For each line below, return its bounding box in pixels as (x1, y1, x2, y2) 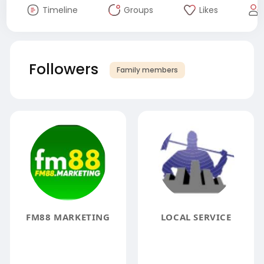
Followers (24, 58, 103, 80)
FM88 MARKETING (26, 210, 110, 223)
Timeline (42, 4, 78, 16)
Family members (116, 64, 178, 75)
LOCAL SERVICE (160, 210, 232, 223)
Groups (123, 4, 153, 16)
